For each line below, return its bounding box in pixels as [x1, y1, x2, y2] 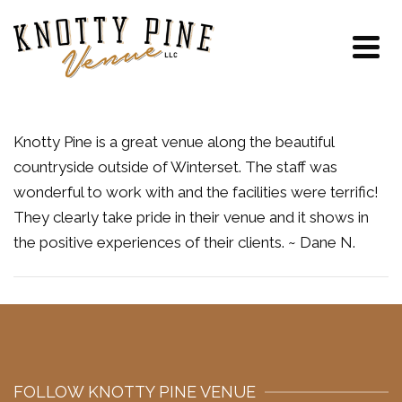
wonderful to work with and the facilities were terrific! [13, 183, 379, 201]
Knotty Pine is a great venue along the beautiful [13, 133, 334, 151]
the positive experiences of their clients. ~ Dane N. [13, 233, 355, 251]
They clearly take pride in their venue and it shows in [13, 208, 369, 226]
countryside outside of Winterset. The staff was [13, 158, 337, 176]
